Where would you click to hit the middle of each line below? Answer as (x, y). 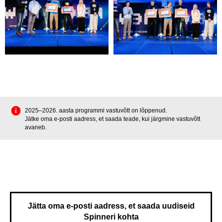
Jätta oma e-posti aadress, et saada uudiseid (111, 206)
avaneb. (36, 127)
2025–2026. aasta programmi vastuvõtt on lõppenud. (96, 110)
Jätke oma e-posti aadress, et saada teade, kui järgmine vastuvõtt (112, 119)
